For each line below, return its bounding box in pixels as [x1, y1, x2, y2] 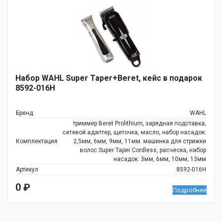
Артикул [16, 166, 38, 173]
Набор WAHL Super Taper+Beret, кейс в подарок [15, 73, 202, 83]
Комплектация [16, 138, 57, 145]
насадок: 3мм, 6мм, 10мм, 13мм [113, 156, 206, 163]
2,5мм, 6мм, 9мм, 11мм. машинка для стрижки [73, 138, 206, 145]
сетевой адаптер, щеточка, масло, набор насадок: [62, 129, 206, 136]
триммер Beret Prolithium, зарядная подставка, [73, 120, 206, 127]
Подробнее [172, 186, 207, 194]
